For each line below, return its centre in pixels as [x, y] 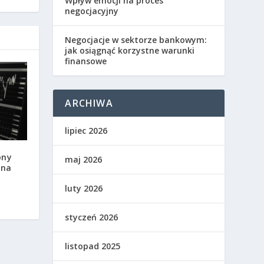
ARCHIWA [89, 103]
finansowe [86, 61]
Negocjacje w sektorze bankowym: [136, 39]
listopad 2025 [93, 246]
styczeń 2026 [92, 217]
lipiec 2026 [86, 130]
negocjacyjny [92, 11]
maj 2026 [84, 159]
